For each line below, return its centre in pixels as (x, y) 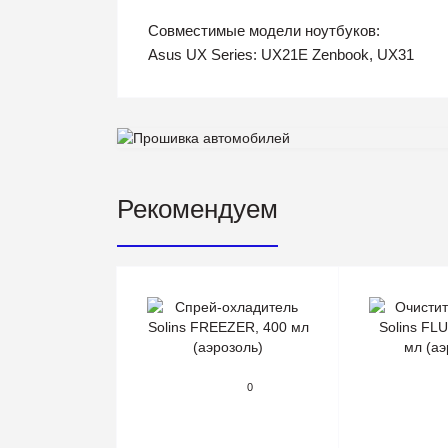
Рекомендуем (197, 209)
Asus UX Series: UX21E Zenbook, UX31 (281, 54)
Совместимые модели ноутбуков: (264, 30)
